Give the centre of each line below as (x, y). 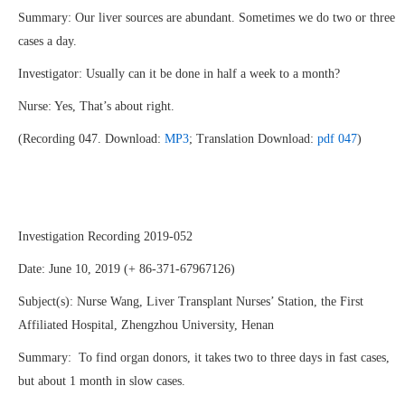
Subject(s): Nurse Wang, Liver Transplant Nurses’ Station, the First (191, 301)
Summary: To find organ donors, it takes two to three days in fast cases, (204, 358)
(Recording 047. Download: (91, 139)
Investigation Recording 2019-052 (105, 236)
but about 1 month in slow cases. (102, 381)
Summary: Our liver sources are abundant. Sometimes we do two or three (207, 18)
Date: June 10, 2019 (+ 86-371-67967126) (127, 269)
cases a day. (47, 41)
